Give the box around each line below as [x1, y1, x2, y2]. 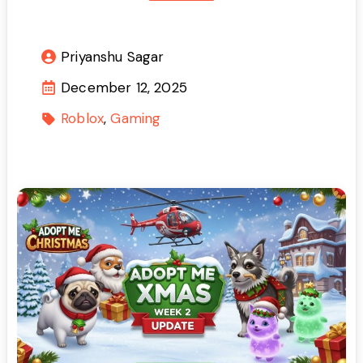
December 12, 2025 [61, 78, 187, 96]
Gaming [110, 109, 161, 127]
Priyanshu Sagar [61, 47, 164, 66]
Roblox [61, 109, 105, 127]
